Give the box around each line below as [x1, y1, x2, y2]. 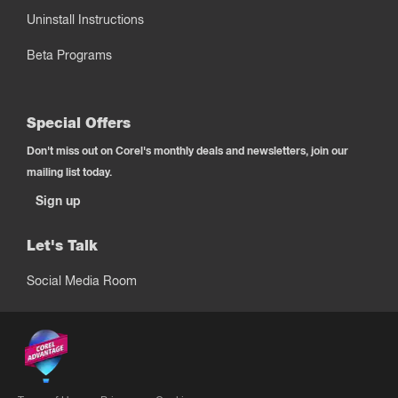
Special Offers [27, 115, 131, 131]
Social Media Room [27, 273, 137, 289]
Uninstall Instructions [27, 12, 144, 28]
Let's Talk [27, 237, 98, 254]
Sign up [36, 193, 81, 209]
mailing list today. [27, 165, 112, 179]
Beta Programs [27, 47, 112, 63]
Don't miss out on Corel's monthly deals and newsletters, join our [27, 144, 348, 157]
